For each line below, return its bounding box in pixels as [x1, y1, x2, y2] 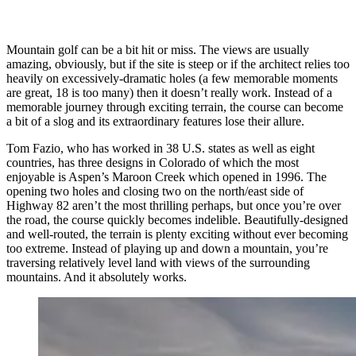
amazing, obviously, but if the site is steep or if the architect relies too [6, 57, 350, 72]
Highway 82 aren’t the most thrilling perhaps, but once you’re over [6, 199, 341, 213]
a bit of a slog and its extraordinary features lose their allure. [6, 114, 304, 129]
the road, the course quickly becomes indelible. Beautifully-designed [6, 213, 348, 227]
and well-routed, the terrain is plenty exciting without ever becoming [6, 227, 348, 242]
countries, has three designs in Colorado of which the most [6, 156, 299, 170]
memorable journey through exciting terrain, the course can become [6, 100, 343, 114]
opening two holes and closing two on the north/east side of [6, 184, 304, 199]
